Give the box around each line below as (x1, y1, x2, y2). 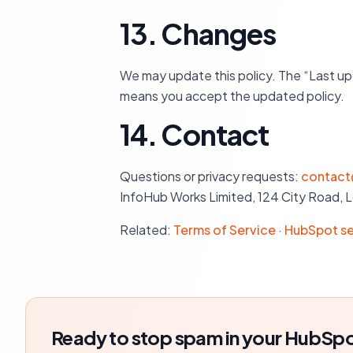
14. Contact (120, 117, 269, 152)
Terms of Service (173, 221, 276, 238)
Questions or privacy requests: (120, 168, 301, 184)
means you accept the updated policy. (120, 87, 344, 104)
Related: (120, 221, 173, 238)
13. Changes (120, 16, 277, 51)
